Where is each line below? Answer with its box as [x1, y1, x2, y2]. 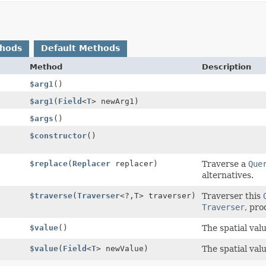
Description [202, 62, 252, 71]
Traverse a [202, 159, 249, 169]
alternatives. [202, 170, 254, 180]
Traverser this [202, 191, 264, 201]
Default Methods [41, 43, 120, 53]
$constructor [30, 131, 87, 140]
